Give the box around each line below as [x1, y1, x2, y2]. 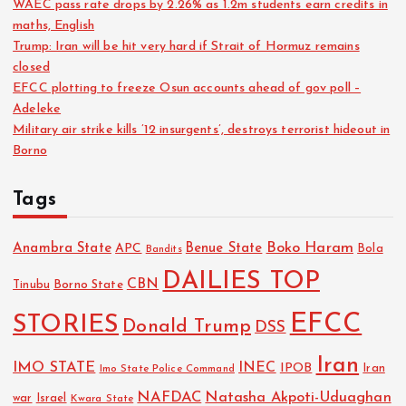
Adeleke [13, 102, 62, 117]
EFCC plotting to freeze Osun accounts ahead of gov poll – [13, 82, 362, 96]
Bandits [145, 245, 182, 256]
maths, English [13, 19, 95, 34]
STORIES [13, 313, 120, 339]
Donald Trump [122, 317, 251, 337]
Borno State [53, 279, 123, 292]
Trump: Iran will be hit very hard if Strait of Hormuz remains [13, 40, 360, 54]
